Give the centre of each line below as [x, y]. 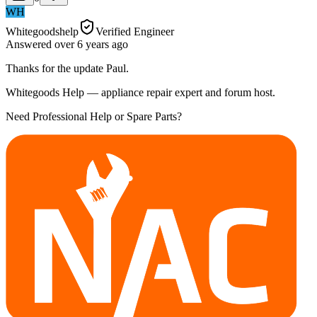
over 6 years [82, 44]
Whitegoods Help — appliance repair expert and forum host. [140, 92]
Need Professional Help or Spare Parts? [94, 116]
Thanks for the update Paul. [67, 68]
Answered [30, 44]
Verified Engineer [135, 31]
